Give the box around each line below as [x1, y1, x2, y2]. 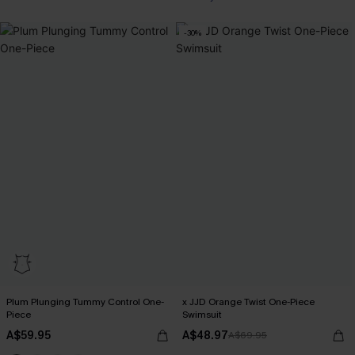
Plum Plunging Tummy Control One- [6, 296, 164, 308]
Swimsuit [182, 308, 222, 321]
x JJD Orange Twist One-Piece [182, 296, 315, 308]
